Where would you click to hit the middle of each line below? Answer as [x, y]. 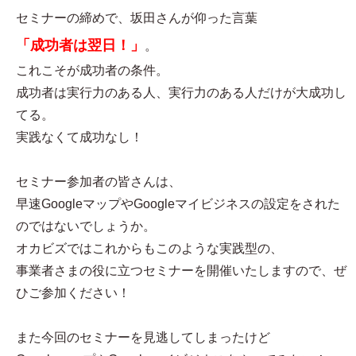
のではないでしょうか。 [86, 226]
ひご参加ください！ [73, 293]
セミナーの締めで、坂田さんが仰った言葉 [137, 18]
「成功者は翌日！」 [80, 46]
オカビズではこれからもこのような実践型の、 [149, 249]
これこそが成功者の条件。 [92, 71]
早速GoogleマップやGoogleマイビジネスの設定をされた [178, 204]
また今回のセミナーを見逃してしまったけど [143, 338]
